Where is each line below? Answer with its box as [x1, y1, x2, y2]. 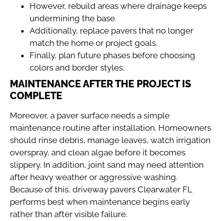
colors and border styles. [30, 62, 124, 73]
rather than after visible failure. [10, 209, 127, 219]
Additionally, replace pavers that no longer [30, 25, 193, 36]
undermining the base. [30, 13, 116, 23]
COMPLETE [10, 89, 62, 102]
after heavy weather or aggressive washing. [10, 172, 178, 182]
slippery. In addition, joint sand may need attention [10, 159, 204, 170]
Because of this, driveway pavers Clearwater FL [10, 184, 192, 194]
